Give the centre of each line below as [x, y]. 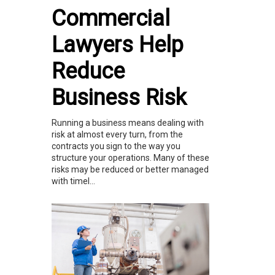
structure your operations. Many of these [130, 157]
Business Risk [119, 97]
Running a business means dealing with [128, 122]
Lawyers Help [118, 45]
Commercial [111, 18]
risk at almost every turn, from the [117, 134]
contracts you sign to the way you [116, 146]
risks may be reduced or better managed [130, 169]
